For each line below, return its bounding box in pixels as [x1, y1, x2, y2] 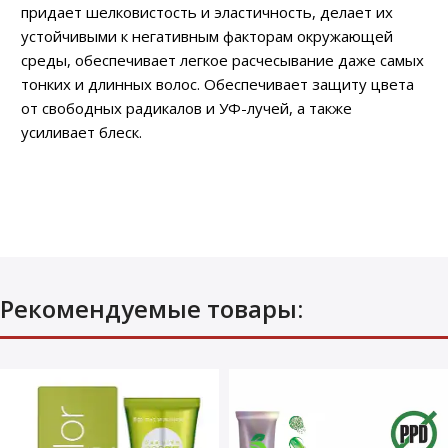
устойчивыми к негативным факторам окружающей [21, 25, 393, 46]
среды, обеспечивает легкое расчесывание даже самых [21, 49, 424, 70]
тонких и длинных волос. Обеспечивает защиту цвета [21, 73, 414, 94]
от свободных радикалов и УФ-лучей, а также [21, 97, 352, 118]
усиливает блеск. [21, 121, 146, 142]
